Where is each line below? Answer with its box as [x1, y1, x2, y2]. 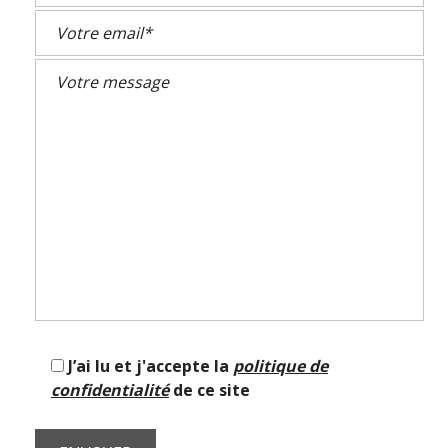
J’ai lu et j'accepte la [68, 355, 233, 377]
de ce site [169, 379, 250, 401]
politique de [233, 355, 328, 377]
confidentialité [51, 379, 169, 401]
